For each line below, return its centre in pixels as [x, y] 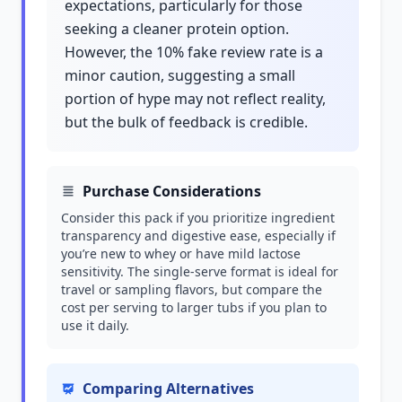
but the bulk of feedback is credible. [186, 122]
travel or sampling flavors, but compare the [192, 289]
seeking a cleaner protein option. [177, 29]
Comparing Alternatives [168, 389]
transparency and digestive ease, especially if [198, 236]
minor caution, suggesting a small [180, 75]
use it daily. [95, 325]
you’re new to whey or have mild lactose [181, 253]
